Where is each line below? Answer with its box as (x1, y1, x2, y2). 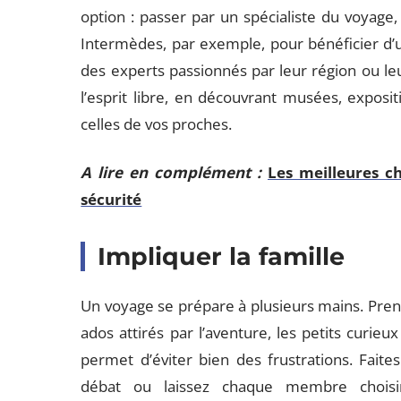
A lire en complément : (81, 162, 262, 183)
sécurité (81, 189, 142, 209)
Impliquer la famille (98, 242, 346, 271)
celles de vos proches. (81, 114, 233, 134)
